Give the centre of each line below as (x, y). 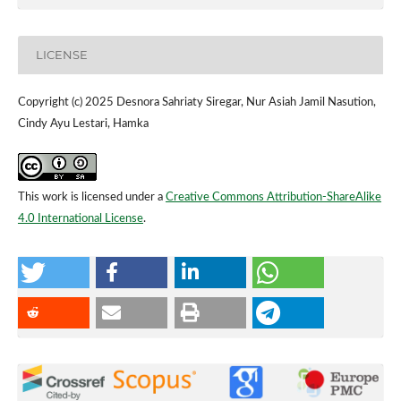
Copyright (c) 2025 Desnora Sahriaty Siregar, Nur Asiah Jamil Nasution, (196, 102)
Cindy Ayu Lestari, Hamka (83, 124)
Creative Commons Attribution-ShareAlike (273, 197)
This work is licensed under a (91, 197)
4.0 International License (80, 218)
